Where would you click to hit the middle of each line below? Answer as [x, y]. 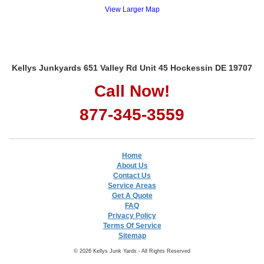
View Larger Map [132, 9]
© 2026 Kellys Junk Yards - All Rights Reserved [132, 250]
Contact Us [132, 175]
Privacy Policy [132, 215]
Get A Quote [132, 195]
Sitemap [132, 235]
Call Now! [132, 91]
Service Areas [132, 185]
